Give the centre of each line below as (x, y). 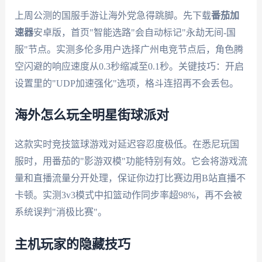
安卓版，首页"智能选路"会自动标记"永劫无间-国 (134, 32)
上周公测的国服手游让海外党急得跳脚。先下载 (113, 15)
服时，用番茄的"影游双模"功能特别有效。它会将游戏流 (131, 161)
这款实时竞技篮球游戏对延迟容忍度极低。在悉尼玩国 (127, 144)
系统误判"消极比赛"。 (61, 212)
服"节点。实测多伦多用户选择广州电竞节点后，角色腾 (129, 49)
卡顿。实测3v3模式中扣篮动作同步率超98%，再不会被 (128, 195)
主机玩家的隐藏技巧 (72, 244)
